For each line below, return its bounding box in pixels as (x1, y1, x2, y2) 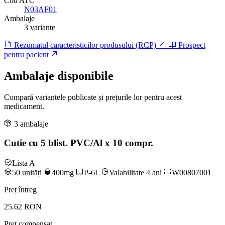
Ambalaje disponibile (4, 69, 114, 82)
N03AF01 (24, 5, 57, 14)
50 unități (12, 168, 44, 177)
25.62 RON (4, 202, 42, 211)
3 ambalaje (12, 119, 48, 128)
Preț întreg (4, 185, 37, 194)
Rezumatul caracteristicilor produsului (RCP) (12, 40, 158, 49)
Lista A (12, 158, 35, 167)
